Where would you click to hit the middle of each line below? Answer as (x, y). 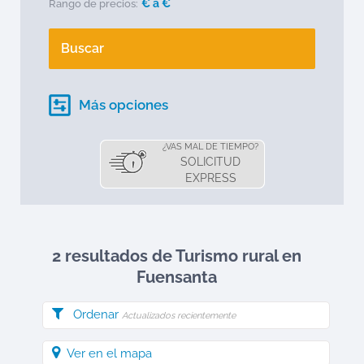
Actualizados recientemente (179, 316)
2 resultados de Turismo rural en (177, 256)
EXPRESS (210, 178)
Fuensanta (177, 277)
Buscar (82, 48)
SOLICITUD (210, 162)
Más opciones (123, 105)
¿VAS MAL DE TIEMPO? (210, 147)
